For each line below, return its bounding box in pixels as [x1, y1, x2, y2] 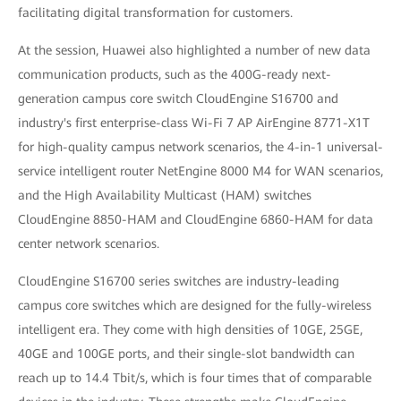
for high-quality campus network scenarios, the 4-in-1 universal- [18, 140, 383, 154]
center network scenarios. [18, 236, 159, 251]
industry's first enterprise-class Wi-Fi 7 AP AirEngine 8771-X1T [18, 115, 370, 130]
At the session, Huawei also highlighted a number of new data [18, 43, 371, 57]
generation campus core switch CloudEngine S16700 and [18, 91, 338, 106]
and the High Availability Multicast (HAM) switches [18, 188, 311, 202]
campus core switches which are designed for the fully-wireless [18, 298, 371, 312]
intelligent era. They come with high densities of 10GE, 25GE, [18, 322, 363, 337]
